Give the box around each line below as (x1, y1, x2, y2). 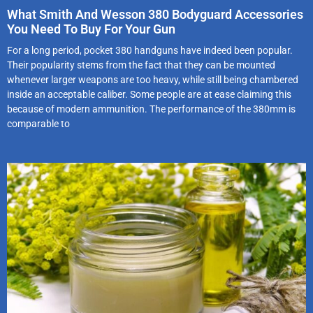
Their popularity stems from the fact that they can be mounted (7, 59, 275, 71)
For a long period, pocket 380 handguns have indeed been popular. (7, 44, 293, 56)
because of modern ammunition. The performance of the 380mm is (7, 103, 296, 115)
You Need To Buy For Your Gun (7, 21, 175, 36)
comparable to (7, 117, 70, 129)
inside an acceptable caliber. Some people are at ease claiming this (7, 88, 291, 100)
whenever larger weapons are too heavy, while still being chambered (7, 73, 298, 85)
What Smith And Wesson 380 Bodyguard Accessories (7, 6, 303, 22)
